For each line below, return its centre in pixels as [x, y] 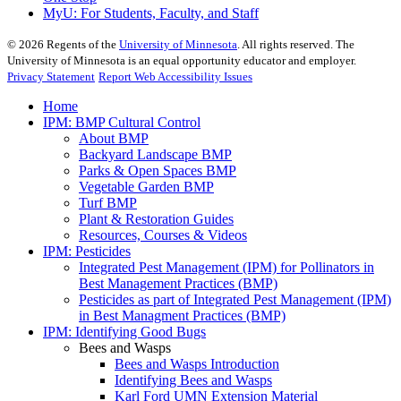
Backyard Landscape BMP [155, 155]
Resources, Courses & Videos [163, 235]
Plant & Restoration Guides [156, 219]
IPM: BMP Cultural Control [122, 123]
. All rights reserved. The [296, 45]
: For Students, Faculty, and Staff [166, 13]
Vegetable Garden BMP [146, 187]
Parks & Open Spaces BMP [158, 171]
